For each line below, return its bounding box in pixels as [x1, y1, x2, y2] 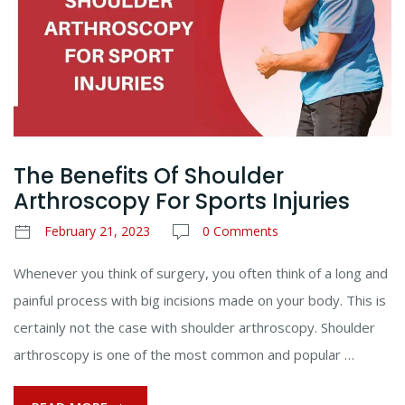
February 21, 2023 [44, 221, 150, 240]
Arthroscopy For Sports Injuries [14, 185, 350, 216]
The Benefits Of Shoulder [14, 160, 284, 191]
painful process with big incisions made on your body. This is [14, 290, 386, 309]
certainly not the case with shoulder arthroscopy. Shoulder [14, 317, 375, 336]
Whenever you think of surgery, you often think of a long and [14, 263, 388, 282]
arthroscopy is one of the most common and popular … [14, 344, 354, 363]
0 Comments [202, 221, 278, 240]
